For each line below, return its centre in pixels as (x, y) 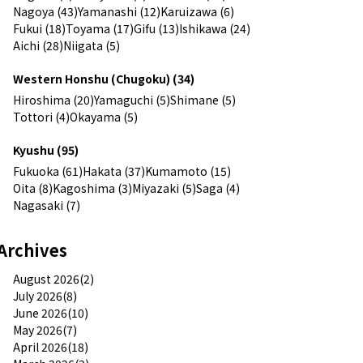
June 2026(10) (51, 312)
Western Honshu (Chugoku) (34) (104, 78)
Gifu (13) (156, 28)
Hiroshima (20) (53, 99)
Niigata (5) (92, 45)
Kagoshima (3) (92, 188)
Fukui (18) (39, 28)
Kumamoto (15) (188, 171)
